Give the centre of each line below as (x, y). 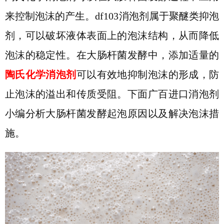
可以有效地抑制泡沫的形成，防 (148, 74)
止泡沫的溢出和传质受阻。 (66, 94)
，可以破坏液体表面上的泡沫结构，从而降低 (117, 35)
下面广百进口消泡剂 (173, 94)
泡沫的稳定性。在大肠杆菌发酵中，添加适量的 (112, 55)
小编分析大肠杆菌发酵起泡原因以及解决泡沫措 (112, 113)
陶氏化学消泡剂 (40, 74)
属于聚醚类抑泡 (184, 16)
